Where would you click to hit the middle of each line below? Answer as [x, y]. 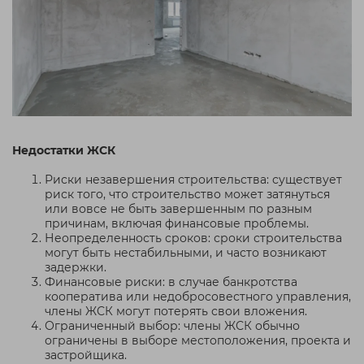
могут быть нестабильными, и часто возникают [186, 253]
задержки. [76, 268]
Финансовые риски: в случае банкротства [171, 282]
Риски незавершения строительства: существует [193, 180]
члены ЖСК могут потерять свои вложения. [176, 312]
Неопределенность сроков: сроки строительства [193, 238]
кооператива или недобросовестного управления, [198, 297]
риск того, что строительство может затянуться [187, 195]
